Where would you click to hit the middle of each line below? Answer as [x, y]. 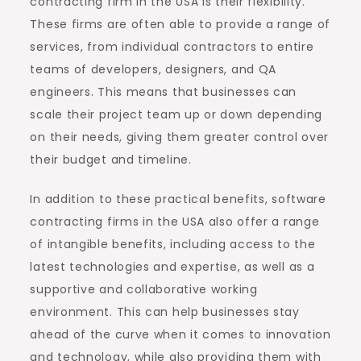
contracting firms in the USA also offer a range [175, 221]
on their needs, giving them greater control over [180, 137]
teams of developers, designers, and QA [154, 69]
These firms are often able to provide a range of [180, 24]
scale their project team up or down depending [176, 114]
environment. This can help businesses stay [165, 311]
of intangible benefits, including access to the [173, 244]
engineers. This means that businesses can [164, 91]
